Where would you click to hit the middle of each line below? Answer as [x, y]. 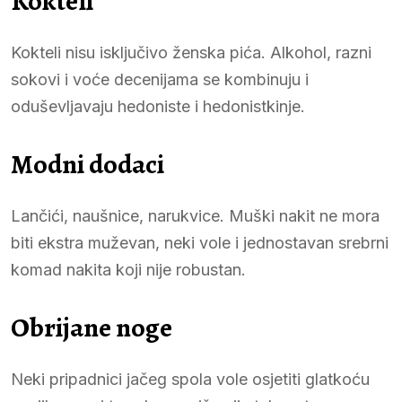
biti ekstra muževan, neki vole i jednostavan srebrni [200, 242]
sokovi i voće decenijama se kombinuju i [160, 79]
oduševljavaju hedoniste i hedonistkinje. [158, 106]
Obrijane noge [92, 327]
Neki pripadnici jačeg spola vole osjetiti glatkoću [190, 379]
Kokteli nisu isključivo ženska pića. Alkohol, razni [191, 52]
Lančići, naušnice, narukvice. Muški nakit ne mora [195, 215]
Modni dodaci [87, 164]
